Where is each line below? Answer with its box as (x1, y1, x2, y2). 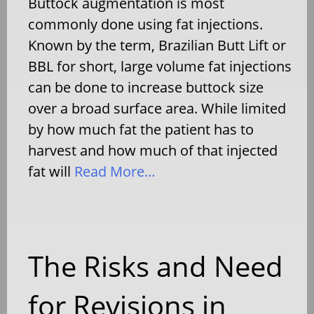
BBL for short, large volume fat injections (28, 56, 292, 76)
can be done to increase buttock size (28, 77, 264, 97)
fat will (28, 161, 71, 181)
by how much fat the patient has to (28, 119, 254, 139)
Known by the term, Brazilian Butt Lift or (28, 35, 286, 55)
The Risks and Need (28, 246, 283, 285)
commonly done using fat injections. (28, 14, 263, 34)
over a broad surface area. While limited (28, 98, 286, 118)
